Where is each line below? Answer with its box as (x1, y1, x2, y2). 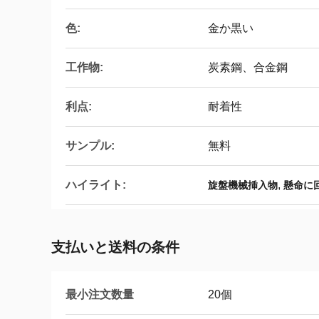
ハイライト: (66, 178, 126, 191)
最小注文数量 (66, 288, 134, 300)
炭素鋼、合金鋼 (208, 61, 288, 73)
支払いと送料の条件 (51, 239, 179, 255)
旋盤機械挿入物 (208, 179, 278, 191)
